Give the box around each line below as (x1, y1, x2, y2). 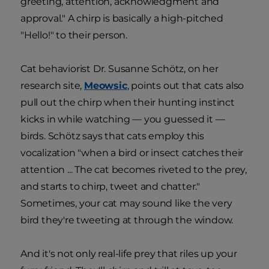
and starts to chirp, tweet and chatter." (20, 181, 200, 193)
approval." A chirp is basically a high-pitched (20, 13, 223, 25)
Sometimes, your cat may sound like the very (20, 198, 232, 210)
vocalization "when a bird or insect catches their (20, 147, 244, 159)
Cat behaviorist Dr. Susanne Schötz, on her (20, 63, 219, 75)
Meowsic (84, 80, 127, 92)
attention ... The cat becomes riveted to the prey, (20, 164, 247, 176)
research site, (20, 80, 85, 92)
